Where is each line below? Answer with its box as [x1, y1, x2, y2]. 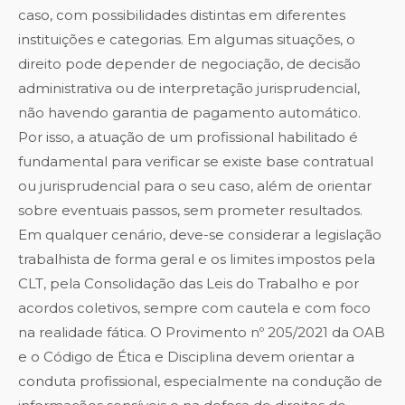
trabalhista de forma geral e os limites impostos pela [18, 250, 375, 268]
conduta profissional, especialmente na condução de [18, 372, 382, 391]
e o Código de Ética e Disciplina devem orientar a [18, 348, 354, 366]
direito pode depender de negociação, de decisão [18, 55, 361, 73]
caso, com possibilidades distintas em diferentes [18, 6, 345, 24]
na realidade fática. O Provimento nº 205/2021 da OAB [18, 324, 385, 342]
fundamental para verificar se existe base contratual [18, 153, 373, 171]
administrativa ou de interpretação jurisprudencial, [18, 80, 360, 98]
